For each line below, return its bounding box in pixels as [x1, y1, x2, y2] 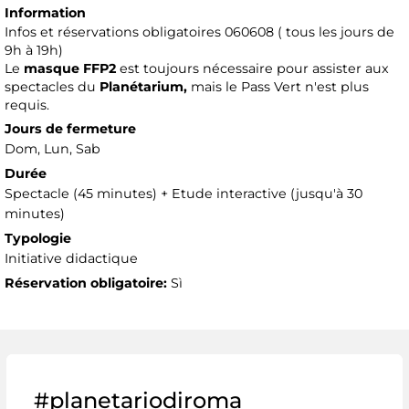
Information [5, 5, 86, 22]
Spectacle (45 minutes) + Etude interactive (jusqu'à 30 [5, 185, 362, 203]
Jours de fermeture [5, 121, 136, 138]
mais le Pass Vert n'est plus [191, 79, 369, 96]
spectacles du [5, 79, 100, 96]
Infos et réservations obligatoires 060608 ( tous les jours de [5, 24, 394, 41]
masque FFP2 [24, 60, 120, 78]
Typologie [5, 230, 71, 247]
